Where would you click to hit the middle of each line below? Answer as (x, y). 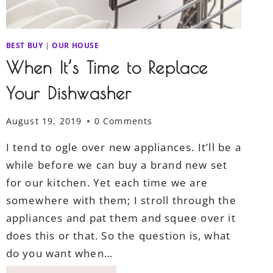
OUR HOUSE (76, 45)
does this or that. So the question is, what (118, 236)
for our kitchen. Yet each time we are (107, 183)
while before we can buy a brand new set (117, 165)
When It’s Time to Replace (107, 67)
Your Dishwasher (69, 93)
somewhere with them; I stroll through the (121, 200)
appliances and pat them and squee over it (121, 218)
